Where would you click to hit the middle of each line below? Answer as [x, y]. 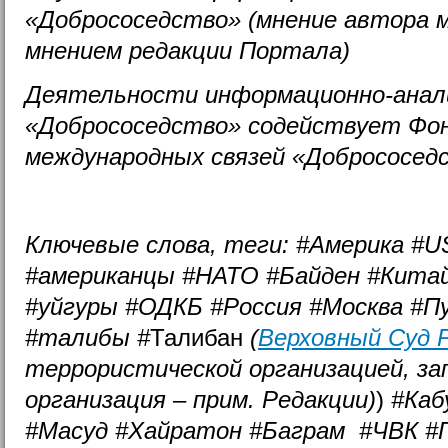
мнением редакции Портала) [187, 50]
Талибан [200, 337]
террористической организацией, [217, 368]
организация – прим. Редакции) [200, 399]
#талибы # [87, 337]
